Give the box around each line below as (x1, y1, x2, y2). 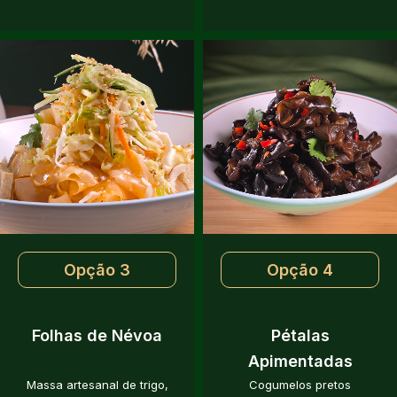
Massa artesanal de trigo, (26, 378, 168, 393)
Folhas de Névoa (32, 326, 162, 346)
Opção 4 (267, 261, 333, 280)
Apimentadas (247, 352, 353, 371)
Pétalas (270, 326, 330, 346)
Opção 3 (64, 261, 130, 280)
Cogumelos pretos (249, 378, 351, 393)
